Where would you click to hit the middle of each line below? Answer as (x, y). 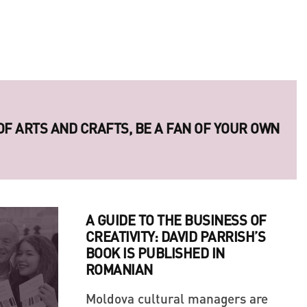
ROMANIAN (119, 270)
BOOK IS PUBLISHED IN (155, 253)
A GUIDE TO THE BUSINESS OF (176, 220)
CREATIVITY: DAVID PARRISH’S (175, 237)
